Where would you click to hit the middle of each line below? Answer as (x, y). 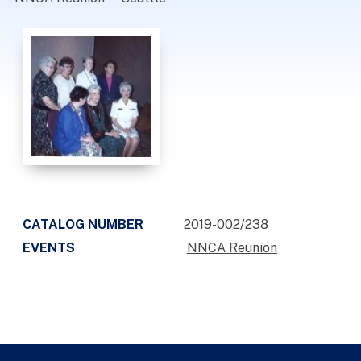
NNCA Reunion (232, 248)
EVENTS (48, 248)
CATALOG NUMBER (83, 224)
